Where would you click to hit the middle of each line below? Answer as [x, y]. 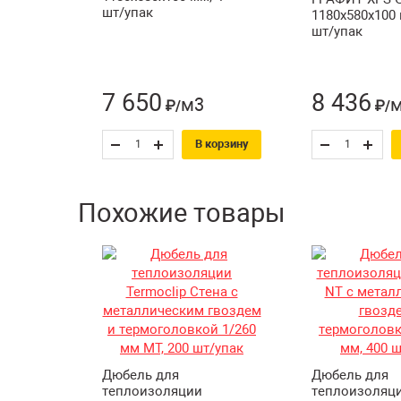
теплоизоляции [152, 391]
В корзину [222, 144]
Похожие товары [182, 213]
